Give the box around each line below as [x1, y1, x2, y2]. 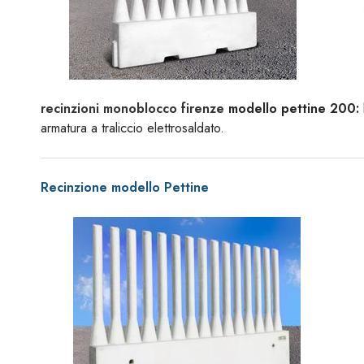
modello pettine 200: [224, 99, 359, 118]
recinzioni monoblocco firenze [41, 99, 224, 118]
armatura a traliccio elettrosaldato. [41, 119, 224, 137]
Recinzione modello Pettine [41, 178, 209, 197]
